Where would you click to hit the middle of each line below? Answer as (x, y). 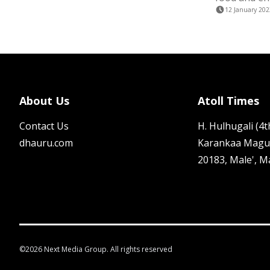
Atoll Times (228, 101)
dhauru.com (46, 143)
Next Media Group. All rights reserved (107, 249)
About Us (44, 101)
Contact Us (44, 126)
